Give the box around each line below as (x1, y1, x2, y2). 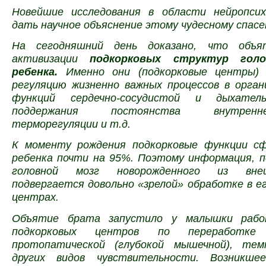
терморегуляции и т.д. (12, 118, 134, 131)
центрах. (12, 191, 62, 204)
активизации (12, 52, 90, 65)
